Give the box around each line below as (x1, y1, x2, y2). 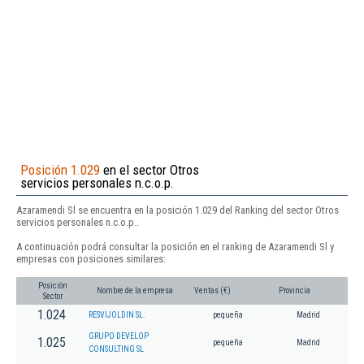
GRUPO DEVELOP (89, 331, 149, 341)
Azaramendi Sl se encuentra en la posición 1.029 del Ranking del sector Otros (16, 203, 339, 216)
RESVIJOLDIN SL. (89, 310, 145, 320)
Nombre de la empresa (97, 286, 173, 296)
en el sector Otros (100, 161, 199, 178)
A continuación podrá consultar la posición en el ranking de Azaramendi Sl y (16, 240, 334, 253)
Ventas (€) (194, 286, 231, 296)
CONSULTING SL (89, 344, 144, 354)
